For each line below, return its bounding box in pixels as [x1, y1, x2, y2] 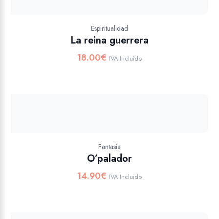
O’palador [87, 152, 132, 166]
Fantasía [98, 142, 121, 152]
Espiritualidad [91, 23, 128, 33]
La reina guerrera [70, 33, 149, 47]
